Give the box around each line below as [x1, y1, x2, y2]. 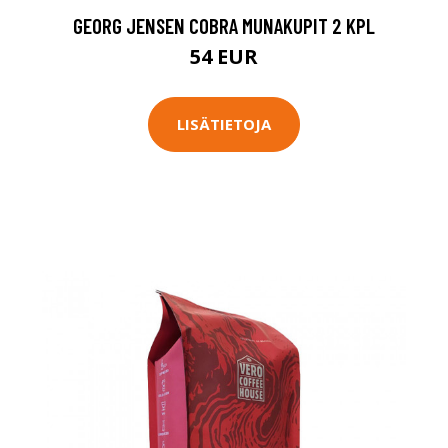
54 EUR [190, 42, 258, 70]
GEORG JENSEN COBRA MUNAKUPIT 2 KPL [73, 12, 375, 38]
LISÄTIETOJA [177, 114, 271, 135]
